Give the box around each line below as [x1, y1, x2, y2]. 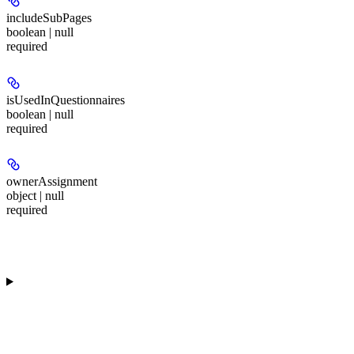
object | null [6, 189, 64, 203]
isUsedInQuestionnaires [6, 92, 125, 107]
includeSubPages [6, 10, 92, 24]
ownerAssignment [6, 175, 97, 189]
